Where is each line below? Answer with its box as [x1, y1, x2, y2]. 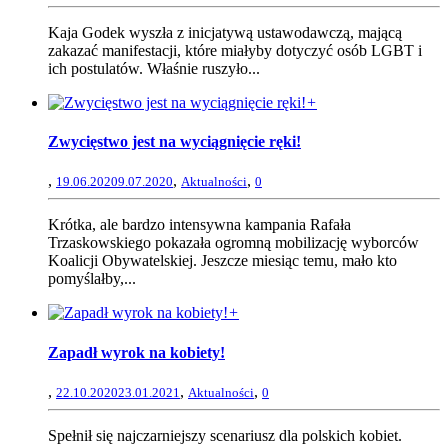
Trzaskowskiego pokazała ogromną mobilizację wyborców [48, 234, 419, 252]
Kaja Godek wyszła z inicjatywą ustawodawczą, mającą [48, 23, 402, 41]
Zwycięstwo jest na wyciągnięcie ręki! [48, 133, 301, 151]
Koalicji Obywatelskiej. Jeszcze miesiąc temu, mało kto [48, 252, 397, 270]
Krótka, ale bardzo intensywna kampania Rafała [48, 216, 351, 234]
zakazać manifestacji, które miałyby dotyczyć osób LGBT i [48, 41, 422, 59]
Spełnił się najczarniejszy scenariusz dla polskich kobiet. [48, 426, 402, 444]
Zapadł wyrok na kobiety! [48, 343, 225, 361]
